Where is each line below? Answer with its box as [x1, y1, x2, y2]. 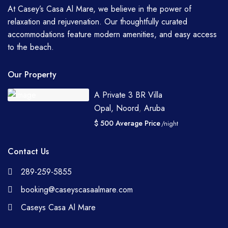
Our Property [8, 69, 57, 81]
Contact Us [8, 146, 49, 158]
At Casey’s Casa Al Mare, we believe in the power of [8, 3, 192, 15]
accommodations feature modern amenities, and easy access [8, 28, 217, 41]
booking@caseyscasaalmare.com [21, 184, 133, 196]
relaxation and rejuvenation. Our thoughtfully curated [8, 16, 188, 28]
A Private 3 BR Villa [94, 89, 163, 101]
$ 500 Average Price [94, 118, 161, 129]
